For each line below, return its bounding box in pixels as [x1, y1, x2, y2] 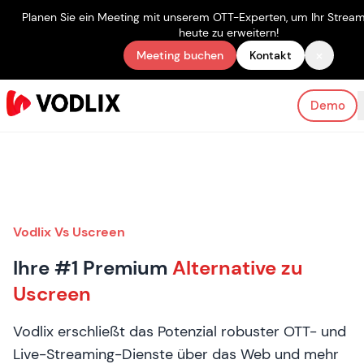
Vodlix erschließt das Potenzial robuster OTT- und [13, 322, 346, 341]
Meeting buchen [136, 48, 223, 63]
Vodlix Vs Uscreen [13, 223, 125, 240]
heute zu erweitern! [179, 25, 279, 40]
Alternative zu [172, 255, 303, 280]
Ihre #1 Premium [13, 255, 172, 280]
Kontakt [249, 48, 292, 63]
